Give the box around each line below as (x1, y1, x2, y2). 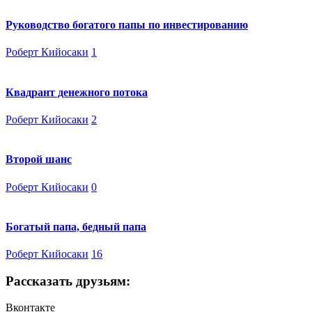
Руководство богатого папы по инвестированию (6, 19, 248, 31)
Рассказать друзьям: (6, 273, 130, 288)
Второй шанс (6, 153, 72, 166)
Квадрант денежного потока (6, 86, 148, 98)
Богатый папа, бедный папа (6, 220, 146, 233)
